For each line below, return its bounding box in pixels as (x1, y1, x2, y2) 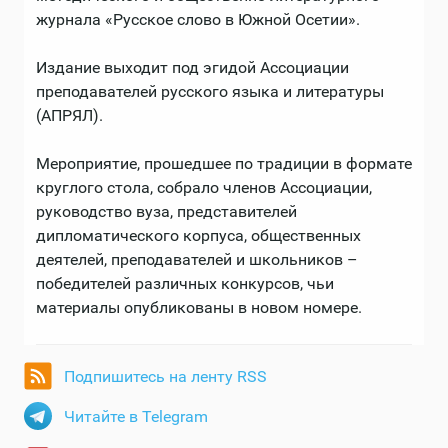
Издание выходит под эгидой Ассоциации (36, 58, 349, 78)
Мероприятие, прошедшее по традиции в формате (36, 154, 412, 174)
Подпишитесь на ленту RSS (64, 367, 267, 387)
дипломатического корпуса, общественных (36, 226, 361, 246)
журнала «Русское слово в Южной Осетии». (36, 10, 360, 30)
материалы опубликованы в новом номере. (36, 298, 366, 318)
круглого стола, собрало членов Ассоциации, (36, 178, 372, 198)
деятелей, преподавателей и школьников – (36, 250, 358, 270)
